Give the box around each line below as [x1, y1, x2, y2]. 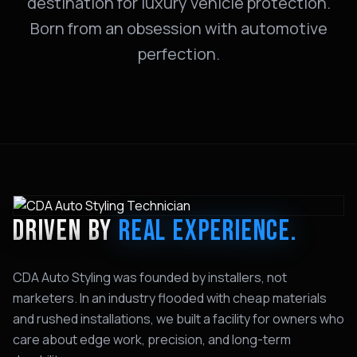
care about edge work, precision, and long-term [13, 331, 291, 348]
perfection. [137, 43, 220, 65]
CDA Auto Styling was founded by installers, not [13, 269, 287, 286]
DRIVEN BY [13, 214, 120, 249]
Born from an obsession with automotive [29, 18, 328, 39]
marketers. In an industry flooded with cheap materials [13, 289, 327, 307]
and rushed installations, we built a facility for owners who [13, 310, 344, 328]
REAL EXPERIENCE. [119, 214, 297, 249]
